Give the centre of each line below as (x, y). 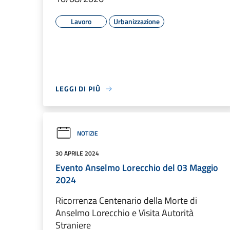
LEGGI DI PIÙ (78, 89)
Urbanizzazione (137, 21)
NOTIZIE (88, 133)
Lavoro (81, 21)
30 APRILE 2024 (77, 153)
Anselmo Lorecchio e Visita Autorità (124, 213)
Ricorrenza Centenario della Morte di (126, 200)
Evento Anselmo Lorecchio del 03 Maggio (137, 168)
